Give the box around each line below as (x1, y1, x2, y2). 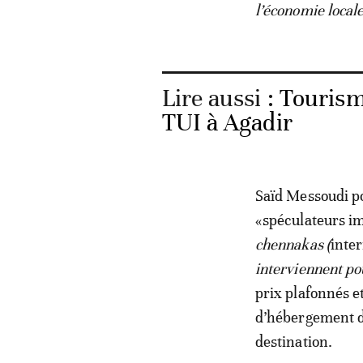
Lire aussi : (161, 83, 280, 113)
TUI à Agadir (161, 107, 293, 138)
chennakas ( (254, 234, 331, 254)
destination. (254, 331, 333, 351)
